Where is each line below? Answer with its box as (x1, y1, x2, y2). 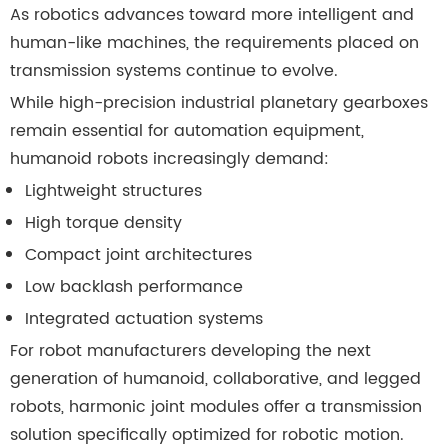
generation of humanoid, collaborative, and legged (10, 366, 421, 393)
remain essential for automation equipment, (10, 118, 364, 145)
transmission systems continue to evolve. (10, 58, 338, 85)
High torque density (25, 210, 182, 237)
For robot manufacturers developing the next (10, 338, 371, 365)
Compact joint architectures (25, 242, 252, 269)
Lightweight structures (25, 178, 202, 205)
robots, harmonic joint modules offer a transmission (10, 394, 422, 421)
